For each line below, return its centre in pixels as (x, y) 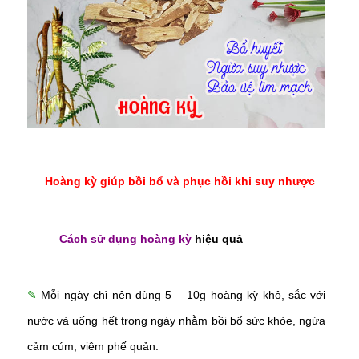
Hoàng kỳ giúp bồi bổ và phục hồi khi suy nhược (179, 181)
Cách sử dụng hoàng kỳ (125, 238)
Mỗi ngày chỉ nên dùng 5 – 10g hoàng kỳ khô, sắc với (184, 294)
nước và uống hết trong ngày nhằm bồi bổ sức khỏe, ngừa (177, 320)
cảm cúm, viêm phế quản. (93, 346)
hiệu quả (217, 238)
